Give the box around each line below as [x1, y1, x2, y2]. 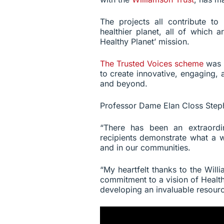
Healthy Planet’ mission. [99, 36, 189, 47]
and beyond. [99, 78, 147, 89]
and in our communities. [99, 142, 190, 153]
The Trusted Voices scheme [99, 58, 204, 69]
